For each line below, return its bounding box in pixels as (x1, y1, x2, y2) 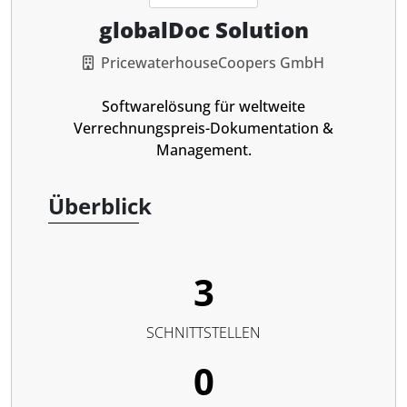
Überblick (48, 191, 152, 221)
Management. (155, 140, 252, 160)
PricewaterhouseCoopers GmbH (101, 53, 324, 73)
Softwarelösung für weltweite (102, 96, 305, 116)
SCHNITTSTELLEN (146, 323, 261, 342)
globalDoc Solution (98, 15, 309, 45)
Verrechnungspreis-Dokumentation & (74, 118, 333, 138)
